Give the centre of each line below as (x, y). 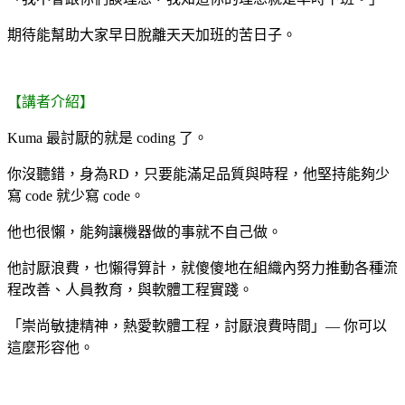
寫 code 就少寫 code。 (76, 195)
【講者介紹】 (51, 101)
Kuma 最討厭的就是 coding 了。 (108, 137)
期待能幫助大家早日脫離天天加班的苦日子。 (152, 34)
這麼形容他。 (51, 347)
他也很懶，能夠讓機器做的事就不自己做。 (145, 231)
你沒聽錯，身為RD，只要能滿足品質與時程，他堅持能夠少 (198, 174)
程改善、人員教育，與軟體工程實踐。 (130, 289)
